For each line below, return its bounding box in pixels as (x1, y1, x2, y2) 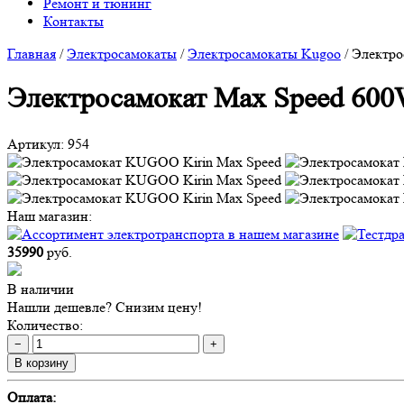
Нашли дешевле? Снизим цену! (7, 298, 202, 316)
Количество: (7, 316, 83, 334)
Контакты (43, 13, 104, 30)
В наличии (7, 280, 74, 298)
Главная (7, 45, 56, 62)
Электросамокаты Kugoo (188, 45, 341, 62)
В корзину (14, 355, 69, 370)
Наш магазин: (7, 207, 92, 225)
